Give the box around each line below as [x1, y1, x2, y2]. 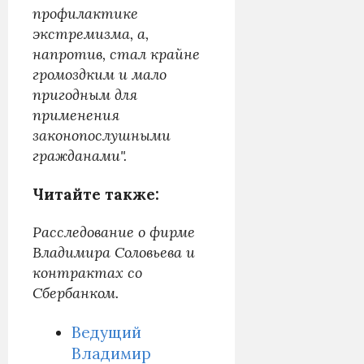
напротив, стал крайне [32, 44, 200, 63]
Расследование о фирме [32, 223, 195, 242]
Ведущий [71, 322, 142, 342]
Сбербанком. [32, 284, 119, 303]
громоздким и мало [32, 64, 167, 84]
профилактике [32, 3, 138, 23]
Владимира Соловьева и [32, 243, 195, 262]
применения [32, 105, 119, 124]
